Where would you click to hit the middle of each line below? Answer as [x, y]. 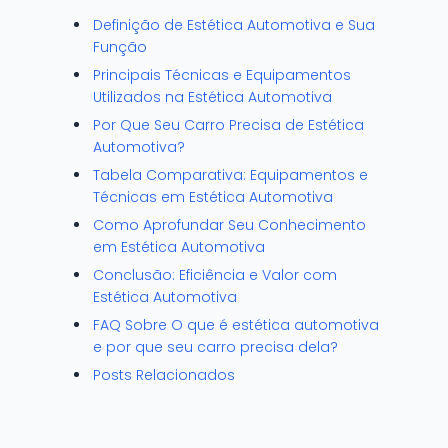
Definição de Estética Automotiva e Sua [234, 25]
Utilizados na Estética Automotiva [212, 97]
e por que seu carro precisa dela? [215, 347]
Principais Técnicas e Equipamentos [222, 75]
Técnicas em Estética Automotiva [213, 197]
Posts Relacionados [164, 375]
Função [120, 47]
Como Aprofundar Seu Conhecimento [229, 225]
